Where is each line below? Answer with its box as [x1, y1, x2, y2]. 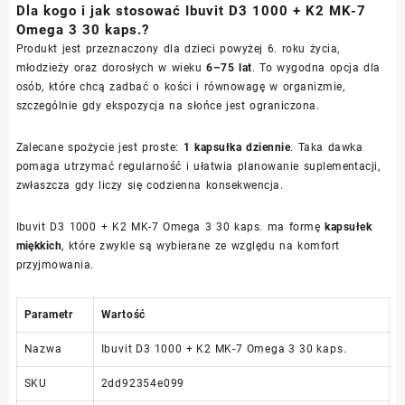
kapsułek [325, 220, 372, 233]
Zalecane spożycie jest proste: [15, 140, 184, 154]
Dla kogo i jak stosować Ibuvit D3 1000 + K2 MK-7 [15, 2, 366, 19]
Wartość [100, 307, 146, 321]
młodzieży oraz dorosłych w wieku [15, 61, 207, 74]
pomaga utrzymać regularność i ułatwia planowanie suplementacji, [15, 159, 381, 173]
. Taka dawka [290, 140, 363, 154]
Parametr [24, 307, 73, 321]
